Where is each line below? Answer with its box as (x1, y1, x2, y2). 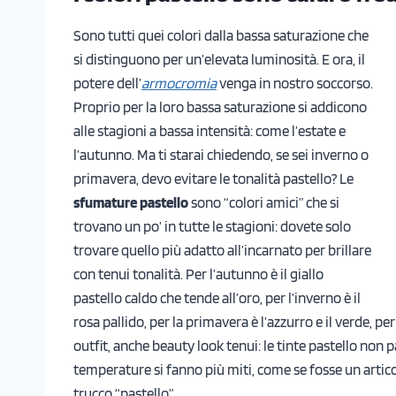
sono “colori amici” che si (188, 193, 339, 211)
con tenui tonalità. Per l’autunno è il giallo (73, 264, 324, 283)
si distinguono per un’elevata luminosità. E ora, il (73, 49, 365, 68)
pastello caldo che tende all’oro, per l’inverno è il (73, 288, 361, 307)
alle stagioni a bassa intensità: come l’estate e (73, 121, 346, 140)
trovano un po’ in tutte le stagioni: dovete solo (73, 217, 351, 235)
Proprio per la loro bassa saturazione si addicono (73, 97, 367, 116)
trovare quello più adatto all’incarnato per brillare (73, 240, 371, 259)
